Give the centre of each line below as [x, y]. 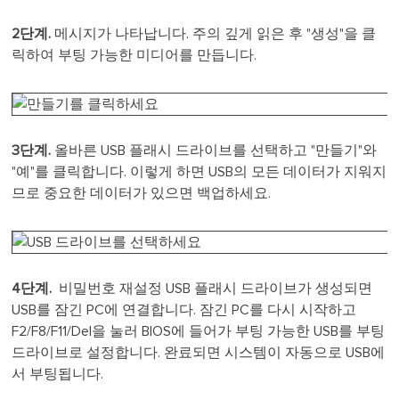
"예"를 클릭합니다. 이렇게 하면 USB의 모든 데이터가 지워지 [199, 172]
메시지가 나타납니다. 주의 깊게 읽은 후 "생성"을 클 [216, 34]
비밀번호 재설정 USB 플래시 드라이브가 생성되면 [214, 289]
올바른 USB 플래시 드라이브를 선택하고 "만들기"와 [216, 151]
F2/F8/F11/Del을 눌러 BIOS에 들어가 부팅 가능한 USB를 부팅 [199, 332]
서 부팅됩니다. [58, 375]
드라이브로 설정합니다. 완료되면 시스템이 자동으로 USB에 [199, 353]
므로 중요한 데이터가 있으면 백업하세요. [142, 194]
